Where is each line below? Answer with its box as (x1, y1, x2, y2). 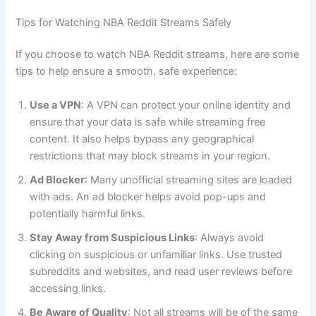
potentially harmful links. (30, 207, 146, 220)
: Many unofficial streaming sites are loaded (85, 173, 293, 186)
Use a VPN (30, 98, 82, 111)
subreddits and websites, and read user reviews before (30, 265, 293, 278)
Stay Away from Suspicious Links (30, 231, 195, 244)
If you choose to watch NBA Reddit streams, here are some (16, 48, 300, 61)
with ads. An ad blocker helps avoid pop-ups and (30, 190, 267, 203)
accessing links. (30, 281, 107, 295)
